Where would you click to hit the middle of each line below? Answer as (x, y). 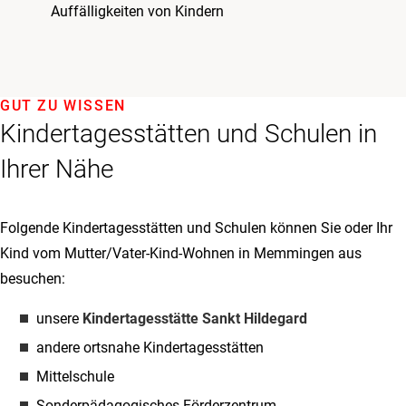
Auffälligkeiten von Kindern (137, 11)
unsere (59, 319)
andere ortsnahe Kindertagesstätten (150, 348)
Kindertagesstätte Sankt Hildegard (195, 319)
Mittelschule (75, 377)
